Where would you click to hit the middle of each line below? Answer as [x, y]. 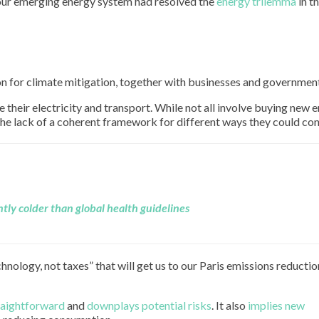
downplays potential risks [149, 305]
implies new [276, 305]
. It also [230, 305]
